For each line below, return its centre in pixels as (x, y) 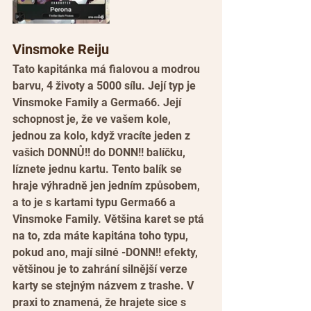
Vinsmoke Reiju (61, 50)
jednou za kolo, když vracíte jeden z (103, 136)
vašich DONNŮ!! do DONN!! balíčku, (100, 153)
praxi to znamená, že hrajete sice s (101, 303)
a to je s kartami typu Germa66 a (95, 203)
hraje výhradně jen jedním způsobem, (108, 186)
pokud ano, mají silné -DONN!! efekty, (107, 253)
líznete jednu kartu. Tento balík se (99, 169)
